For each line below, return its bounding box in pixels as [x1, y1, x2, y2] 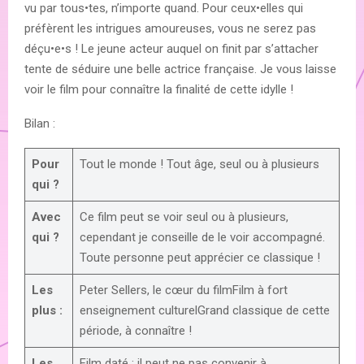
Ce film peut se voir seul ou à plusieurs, [79, 209, 288, 224]
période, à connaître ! [79, 323, 192, 338]
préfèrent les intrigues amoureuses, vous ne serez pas [24, 20, 316, 36]
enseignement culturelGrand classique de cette [79, 302, 330, 318]
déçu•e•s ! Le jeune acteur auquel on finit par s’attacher [24, 41, 318, 56]
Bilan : [24, 115, 55, 131]
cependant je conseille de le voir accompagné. [79, 229, 325, 245]
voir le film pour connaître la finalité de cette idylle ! [24, 81, 293, 97]
